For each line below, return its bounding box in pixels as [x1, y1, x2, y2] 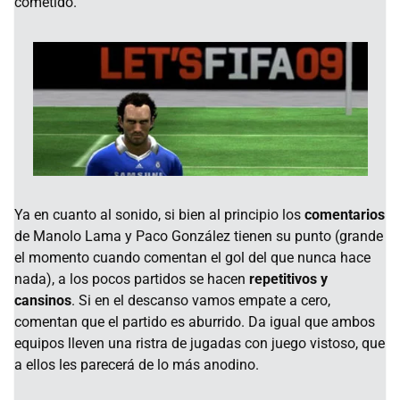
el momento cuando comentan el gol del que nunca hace [14, 249, 371, 267]
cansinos [14, 292, 71, 310]
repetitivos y [249, 271, 328, 288]
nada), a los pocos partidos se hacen [14, 271, 249, 288]
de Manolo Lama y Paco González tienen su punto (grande [14, 228, 383, 246]
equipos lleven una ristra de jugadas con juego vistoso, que [14, 335, 385, 353]
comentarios [304, 206, 385, 224]
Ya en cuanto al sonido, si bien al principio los [14, 206, 304, 224]
